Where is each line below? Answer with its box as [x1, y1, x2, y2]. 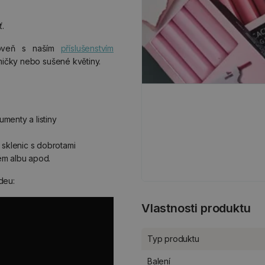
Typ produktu [147, 233, 199, 244]
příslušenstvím [60, 43, 114, 53]
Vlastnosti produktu [141, 201, 251, 215]
